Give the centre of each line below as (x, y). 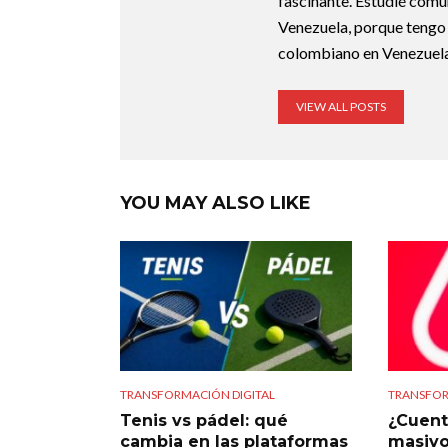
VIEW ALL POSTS (341, 106)
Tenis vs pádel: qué (204, 421)
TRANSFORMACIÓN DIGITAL (197, 395)
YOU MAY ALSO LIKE (215, 203)
